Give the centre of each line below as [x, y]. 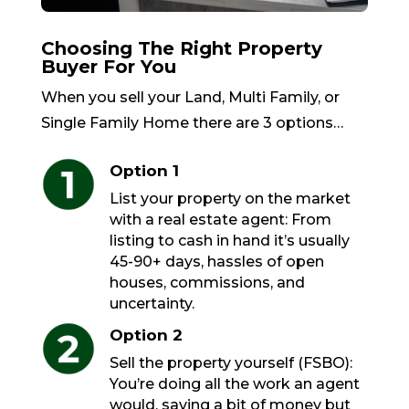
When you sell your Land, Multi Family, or [190, 98]
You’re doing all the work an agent [234, 384]
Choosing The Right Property [181, 49]
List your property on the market [230, 199]
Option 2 [146, 336]
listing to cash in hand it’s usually [229, 241]
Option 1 [144, 171]
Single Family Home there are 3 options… [192, 123]
